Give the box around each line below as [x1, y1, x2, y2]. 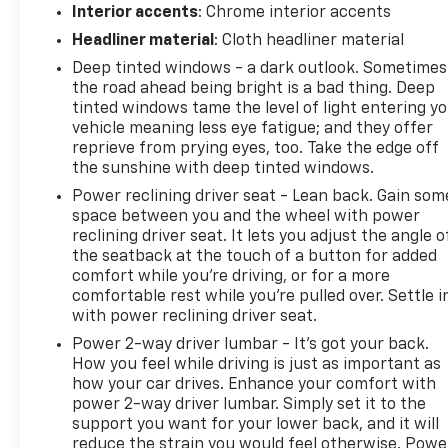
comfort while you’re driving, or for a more [72, 268, 391, 285]
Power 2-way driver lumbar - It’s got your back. [72, 336, 430, 353]
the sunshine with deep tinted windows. [72, 160, 375, 177]
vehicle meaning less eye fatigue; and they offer [72, 120, 434, 137]
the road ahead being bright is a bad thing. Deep [72, 80, 436, 97]
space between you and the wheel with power [72, 208, 421, 225]
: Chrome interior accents [198, 4, 392, 21]
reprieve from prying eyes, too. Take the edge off [72, 140, 440, 157]
